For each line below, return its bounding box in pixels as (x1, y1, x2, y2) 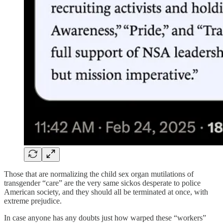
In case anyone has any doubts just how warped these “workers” (4, 213, 206, 222)
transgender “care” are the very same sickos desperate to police (4, 178, 201, 187)
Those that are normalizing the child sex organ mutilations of (4, 169, 194, 178)
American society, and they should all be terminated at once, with (4, 187, 208, 196)
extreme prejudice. (4, 196, 62, 205)
